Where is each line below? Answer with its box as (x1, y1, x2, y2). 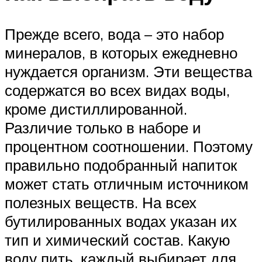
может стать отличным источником (5, 174, 249, 194)
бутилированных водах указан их (5, 212, 237, 231)
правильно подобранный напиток (5, 156, 237, 175)
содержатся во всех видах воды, (5, 81, 230, 100)
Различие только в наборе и (5, 118, 201, 137)
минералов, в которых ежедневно (5, 43, 237, 63)
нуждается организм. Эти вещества (5, 62, 252, 81)
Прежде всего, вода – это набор (5, 25, 224, 44)
